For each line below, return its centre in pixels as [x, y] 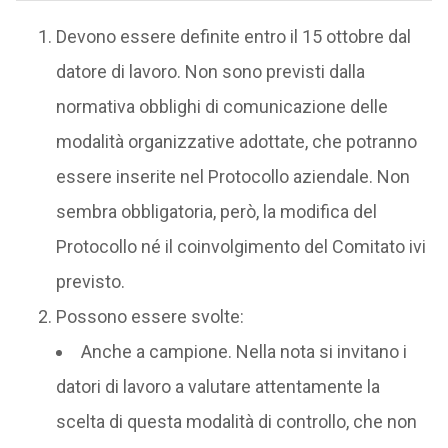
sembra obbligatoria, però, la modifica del [216, 212]
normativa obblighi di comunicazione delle [221, 107]
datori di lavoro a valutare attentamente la [217, 387]
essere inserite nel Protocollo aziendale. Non [232, 177]
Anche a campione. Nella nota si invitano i [243, 352]
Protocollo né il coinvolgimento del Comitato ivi [240, 247]
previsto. [90, 282]
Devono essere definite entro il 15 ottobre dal [233, 37]
